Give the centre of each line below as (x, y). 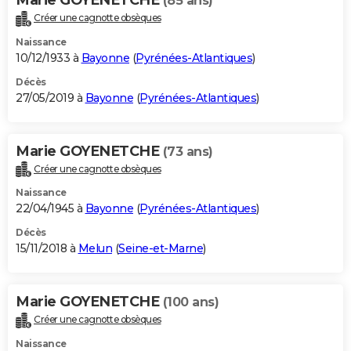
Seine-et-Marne (161, 249)
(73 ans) (188, 151)
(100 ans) (190, 302)
